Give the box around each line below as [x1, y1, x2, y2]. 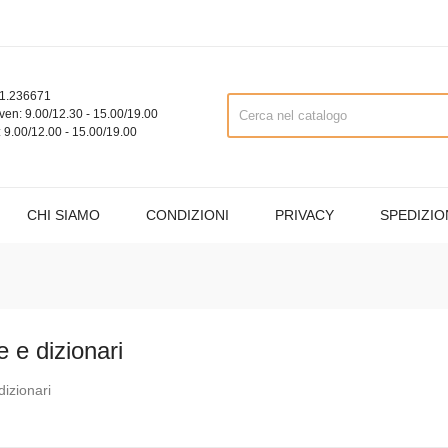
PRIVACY [275, 207, 334, 223]
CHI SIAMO [27, 207, 100, 223]
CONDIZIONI [146, 207, 229, 223]
